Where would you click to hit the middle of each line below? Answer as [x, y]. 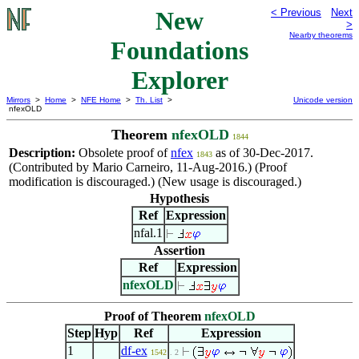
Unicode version [323, 100]
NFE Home [101, 100]
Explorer [179, 80]
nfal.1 [148, 233]
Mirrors [18, 100]
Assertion [179, 250]
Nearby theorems [321, 35]
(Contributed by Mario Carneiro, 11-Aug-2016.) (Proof [148, 167]
